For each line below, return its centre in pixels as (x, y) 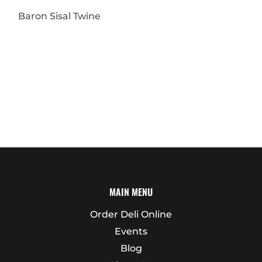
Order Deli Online (131, 214)
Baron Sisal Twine (59, 16)
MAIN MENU (131, 192)
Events (131, 231)
